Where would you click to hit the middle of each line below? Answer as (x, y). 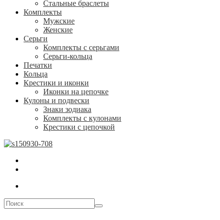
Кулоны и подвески (56, 100)
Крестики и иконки (56, 83)
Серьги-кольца (68, 56)
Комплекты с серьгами (81, 47)
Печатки (38, 65)
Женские (58, 30)
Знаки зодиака (67, 109)
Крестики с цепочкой (79, 127)
